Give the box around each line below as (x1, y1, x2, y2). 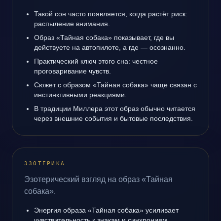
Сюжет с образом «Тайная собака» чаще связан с (34, 81, 197, 89)
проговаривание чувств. (34, 67, 111, 75)
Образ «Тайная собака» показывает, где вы (34, 34, 174, 41)
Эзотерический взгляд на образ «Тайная (24, 175, 173, 184)
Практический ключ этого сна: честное (34, 57, 158, 65)
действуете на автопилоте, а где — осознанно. (34, 43, 185, 51)
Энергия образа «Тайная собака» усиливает (34, 206, 179, 214)
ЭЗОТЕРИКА (24, 160, 66, 167)
